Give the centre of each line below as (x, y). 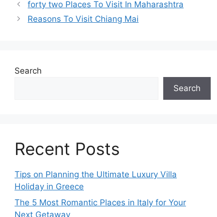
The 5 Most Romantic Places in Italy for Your (100, 202)
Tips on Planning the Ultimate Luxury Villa (96, 174)
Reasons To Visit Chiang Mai (83, 19)
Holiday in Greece (49, 186)
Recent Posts (67, 148)
